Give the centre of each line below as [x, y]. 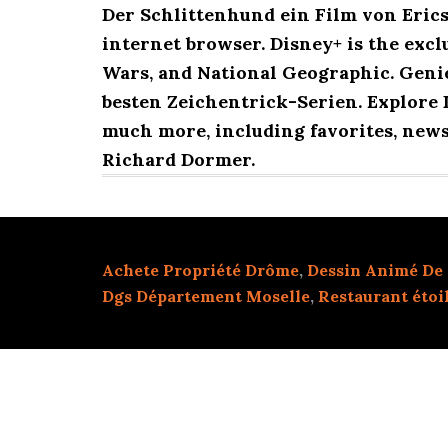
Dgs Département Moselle [206, 296]
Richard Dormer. [178, 159]
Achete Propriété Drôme [200, 270]
